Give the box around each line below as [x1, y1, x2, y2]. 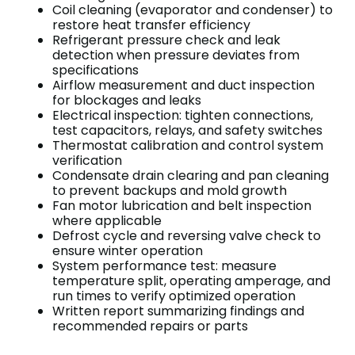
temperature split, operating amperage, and [52, 272, 330, 291]
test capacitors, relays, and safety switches [52, 121, 323, 140]
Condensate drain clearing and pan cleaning [52, 166, 329, 185]
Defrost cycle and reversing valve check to [52, 227, 321, 246]
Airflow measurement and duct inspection [52, 76, 315, 95]
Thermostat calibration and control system [52, 136, 323, 155]
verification [52, 151, 122, 170]
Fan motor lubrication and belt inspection [52, 197, 311, 216]
